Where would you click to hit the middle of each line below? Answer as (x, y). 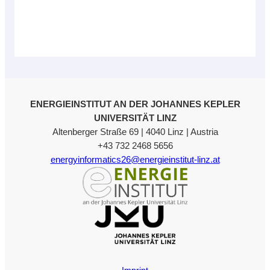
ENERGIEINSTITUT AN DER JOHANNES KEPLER (135, 104)
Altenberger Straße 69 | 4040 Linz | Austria (135, 132)
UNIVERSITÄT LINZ (135, 118)
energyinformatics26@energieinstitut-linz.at (135, 159)
